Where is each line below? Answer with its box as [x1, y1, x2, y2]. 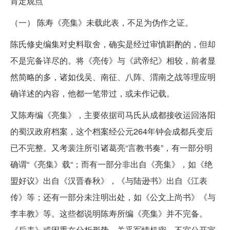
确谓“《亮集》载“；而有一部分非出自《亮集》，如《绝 [10, 158, 213, 170]
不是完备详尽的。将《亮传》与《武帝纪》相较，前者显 [10, 54, 216, 66]
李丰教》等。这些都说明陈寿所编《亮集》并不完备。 [10, 207, 207, 219]
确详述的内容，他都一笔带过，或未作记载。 [10, 87, 175, 99]
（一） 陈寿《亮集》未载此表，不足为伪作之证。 [10, 16, 193, 28]
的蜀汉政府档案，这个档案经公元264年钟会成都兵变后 [10, 125, 213, 137]
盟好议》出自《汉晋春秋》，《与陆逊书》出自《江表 [10, 174, 207, 186]
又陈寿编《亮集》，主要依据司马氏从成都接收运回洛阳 [10, 108, 216, 121]
